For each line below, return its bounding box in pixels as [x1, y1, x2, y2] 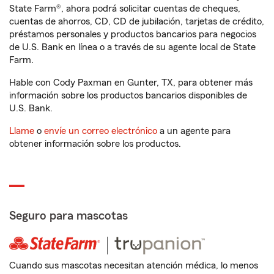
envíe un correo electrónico [44, 126, 157, 136]
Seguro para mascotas [9, 210, 128, 222]
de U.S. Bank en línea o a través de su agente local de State [9, 42, 256, 52]
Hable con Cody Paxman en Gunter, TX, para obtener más [9, 78, 253, 87]
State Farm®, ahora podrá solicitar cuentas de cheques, [9, 4, 240, 13]
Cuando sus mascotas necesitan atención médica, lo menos [9, 261, 258, 270]
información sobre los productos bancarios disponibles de [9, 91, 247, 100]
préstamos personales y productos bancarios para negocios [9, 29, 256, 39]
